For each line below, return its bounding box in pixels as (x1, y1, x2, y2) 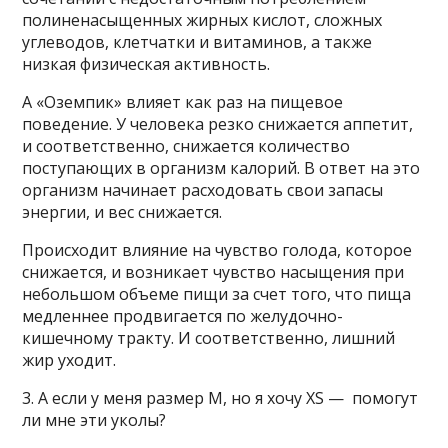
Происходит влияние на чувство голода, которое (22, 238, 413, 261)
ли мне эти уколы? (22, 408, 167, 431)
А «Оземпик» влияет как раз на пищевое (22, 90, 344, 113)
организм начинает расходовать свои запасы (22, 178, 384, 201)
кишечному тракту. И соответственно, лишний (22, 326, 396, 349)
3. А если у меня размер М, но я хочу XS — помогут (22, 386, 419, 409)
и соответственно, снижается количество (22, 134, 351, 157)
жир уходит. (22, 348, 121, 371)
